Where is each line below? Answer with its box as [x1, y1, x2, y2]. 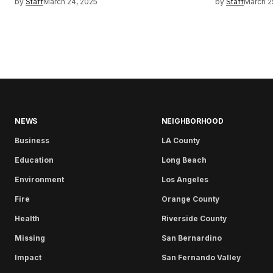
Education [15, 155, 54, 165]
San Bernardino [161, 233, 222, 243]
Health [15, 214, 40, 224]
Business [15, 136, 49, 146]
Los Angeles [161, 175, 208, 185]
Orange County [161, 194, 219, 204]
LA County [161, 136, 200, 146]
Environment [15, 175, 64, 185]
